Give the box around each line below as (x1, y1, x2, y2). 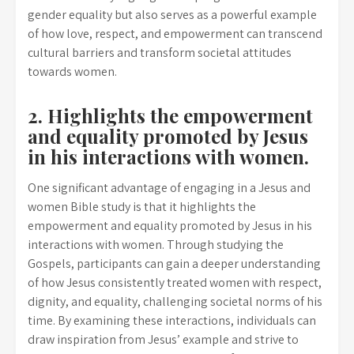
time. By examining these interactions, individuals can (28, 312, 316, 329)
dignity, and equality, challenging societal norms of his (28, 293, 322, 310)
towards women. (28, 63, 117, 80)
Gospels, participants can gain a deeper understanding (28, 255, 321, 272)
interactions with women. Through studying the (28, 236, 284, 253)
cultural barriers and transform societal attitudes (28, 44, 292, 61)
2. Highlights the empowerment (28, 103, 313, 128)
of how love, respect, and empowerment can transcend (28, 25, 322, 42)
